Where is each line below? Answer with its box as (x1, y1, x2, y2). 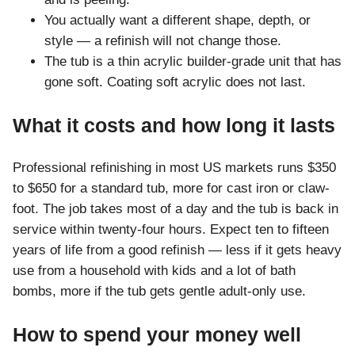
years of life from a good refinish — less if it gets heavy (13, 242, 342, 258)
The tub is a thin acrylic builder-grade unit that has (44, 54, 342, 70)
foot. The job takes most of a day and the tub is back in (13, 201, 338, 217)
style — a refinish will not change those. (44, 33, 281, 49)
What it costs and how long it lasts (13, 114, 335, 137)
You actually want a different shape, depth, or (44, 13, 311, 29)
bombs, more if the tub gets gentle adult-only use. (13, 284, 306, 300)
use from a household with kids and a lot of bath (13, 263, 296, 279)
